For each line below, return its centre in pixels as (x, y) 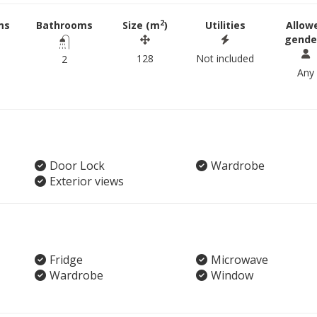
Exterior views (87, 181)
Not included (225, 58)
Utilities (225, 25)
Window (232, 275)
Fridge (66, 260)
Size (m (141, 25)
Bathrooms (64, 25)
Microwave (239, 260)
